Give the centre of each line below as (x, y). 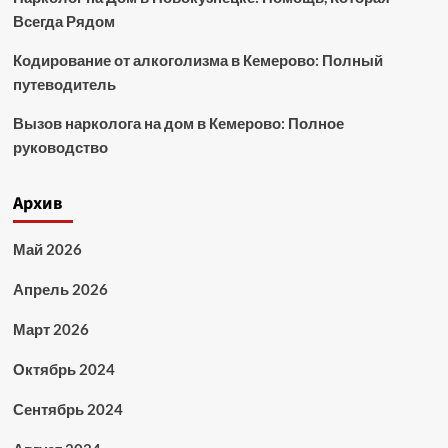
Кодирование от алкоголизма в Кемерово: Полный (197, 60)
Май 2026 (47, 249)
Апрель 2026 (60, 289)
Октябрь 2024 (63, 369)
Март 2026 (50, 329)
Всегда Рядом (63, 21)
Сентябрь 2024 (67, 409)
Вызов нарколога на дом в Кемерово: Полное (178, 123)
